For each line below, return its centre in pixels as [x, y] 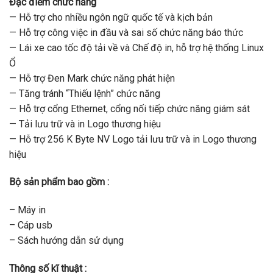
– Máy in [27, 210]
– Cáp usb [31, 225]
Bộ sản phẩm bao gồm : [59, 182]
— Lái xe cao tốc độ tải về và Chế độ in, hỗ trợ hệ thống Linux [136, 48]
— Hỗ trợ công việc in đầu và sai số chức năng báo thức [126, 32]
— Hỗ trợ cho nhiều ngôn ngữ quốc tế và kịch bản [111, 17]
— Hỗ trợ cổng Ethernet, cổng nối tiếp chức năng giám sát [129, 108]
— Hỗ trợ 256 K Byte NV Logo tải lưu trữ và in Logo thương [133, 139]
